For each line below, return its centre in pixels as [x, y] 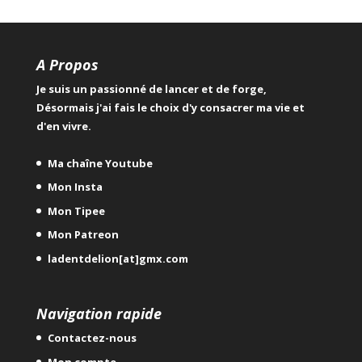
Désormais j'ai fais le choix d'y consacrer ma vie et [170, 107]
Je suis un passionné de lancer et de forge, [151, 88]
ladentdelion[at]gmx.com [118, 258]
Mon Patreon [83, 235]
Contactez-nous [92, 338]
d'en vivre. [63, 126]
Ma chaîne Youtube [100, 163]
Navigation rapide [99, 314]
